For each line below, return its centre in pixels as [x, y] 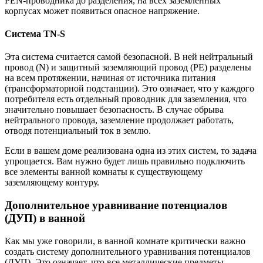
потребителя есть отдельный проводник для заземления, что [126, 99]
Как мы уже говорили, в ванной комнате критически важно [125, 241]
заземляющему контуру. [52, 183]
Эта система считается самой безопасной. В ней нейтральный [129, 57]
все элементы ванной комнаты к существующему [104, 172]
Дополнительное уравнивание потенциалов [116, 205]
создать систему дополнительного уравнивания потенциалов [128, 251]
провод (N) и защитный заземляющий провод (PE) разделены [128, 68]
